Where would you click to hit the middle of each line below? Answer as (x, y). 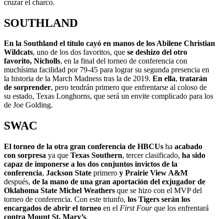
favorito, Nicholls (32, 61)
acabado (188, 147)
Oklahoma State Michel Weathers (59, 191)
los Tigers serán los (159, 199)
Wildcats (18, 52)
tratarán (193, 79)
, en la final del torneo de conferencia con (124, 61)
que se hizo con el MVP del (158, 191)
